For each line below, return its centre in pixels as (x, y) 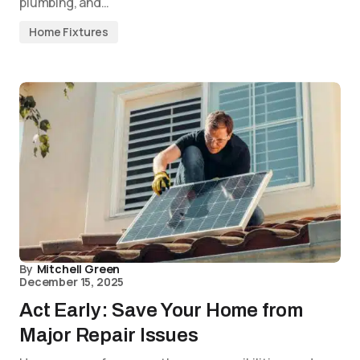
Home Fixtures (69, 32)
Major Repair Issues (109, 335)
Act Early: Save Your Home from (161, 311)
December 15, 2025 (72, 282)
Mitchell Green (78, 269)
